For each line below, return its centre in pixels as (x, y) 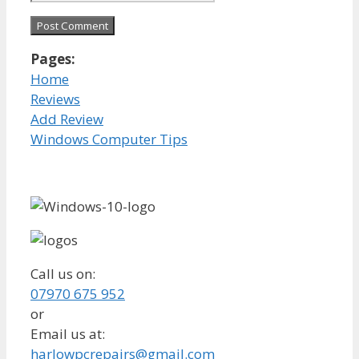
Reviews (55, 99)
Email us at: (68, 334)
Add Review (67, 119)
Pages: (53, 59)
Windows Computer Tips (109, 139)
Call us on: (63, 274)
